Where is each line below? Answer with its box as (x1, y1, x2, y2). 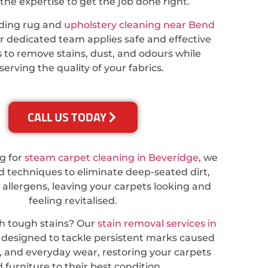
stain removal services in (98, 218, 217, 230)
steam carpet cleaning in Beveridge (25, 152, 199, 164)
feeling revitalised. (29, 195, 117, 207)
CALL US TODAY (28, 108, 106, 127)
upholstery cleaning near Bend (64, 19, 215, 31)
